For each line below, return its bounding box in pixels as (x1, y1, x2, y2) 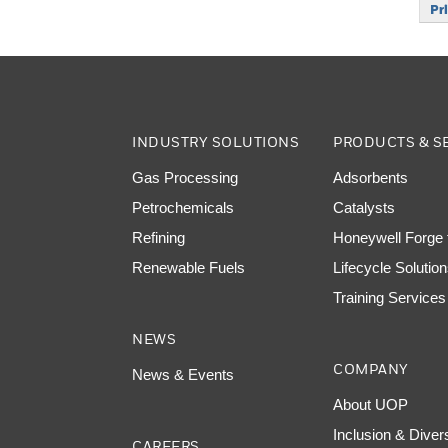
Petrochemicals (132, 199, 234, 216)
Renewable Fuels (132, 259, 245, 276)
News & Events (132, 366, 234, 383)
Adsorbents (333, 169, 409, 186)
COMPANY (333, 360, 409, 377)
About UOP (333, 396, 409, 413)
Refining (132, 229, 185, 246)
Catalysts (333, 199, 396, 216)
